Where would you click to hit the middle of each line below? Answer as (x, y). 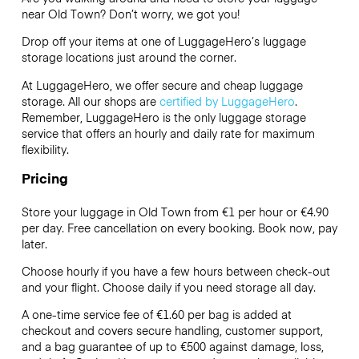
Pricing (44, 177)
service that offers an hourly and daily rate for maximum (168, 133)
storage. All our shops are (90, 101)
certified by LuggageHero (227, 101)
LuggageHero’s (218, 41)
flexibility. (46, 149)
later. (34, 243)
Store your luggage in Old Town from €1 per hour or (161, 211)
